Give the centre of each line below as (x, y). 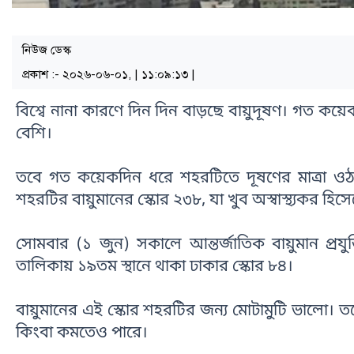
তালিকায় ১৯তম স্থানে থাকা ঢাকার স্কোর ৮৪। (154, 267)
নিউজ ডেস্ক (47, 50)
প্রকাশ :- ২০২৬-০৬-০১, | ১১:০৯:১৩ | (109, 75)
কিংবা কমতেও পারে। (82, 334)
